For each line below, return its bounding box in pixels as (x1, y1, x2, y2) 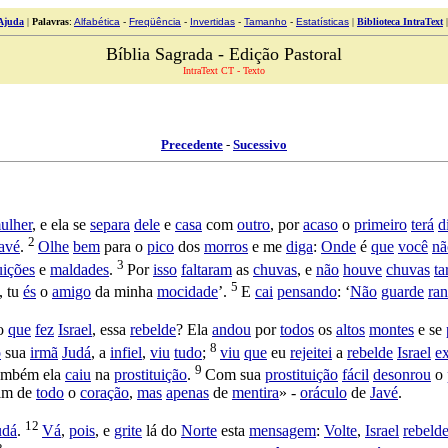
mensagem (249, 422, 316, 440)
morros (204, 238, 248, 256)
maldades (50, 260, 109, 278)
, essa (92, 321, 130, 339)
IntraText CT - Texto (183, 65, 265, 76)
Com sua (205, 366, 265, 384)
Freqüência (129, 16, 181, 27)
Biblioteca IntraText (357, 16, 443, 27)
